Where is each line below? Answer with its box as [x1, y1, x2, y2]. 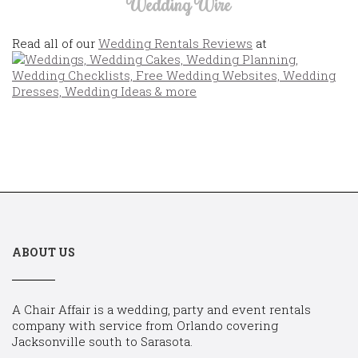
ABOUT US [12, 245, 75, 261]
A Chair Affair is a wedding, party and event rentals [12, 301, 311, 318]
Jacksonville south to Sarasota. [12, 333, 193, 350]
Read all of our [12, 35, 98, 52]
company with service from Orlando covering [12, 317, 278, 334]
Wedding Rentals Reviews [98, 35, 253, 52]
